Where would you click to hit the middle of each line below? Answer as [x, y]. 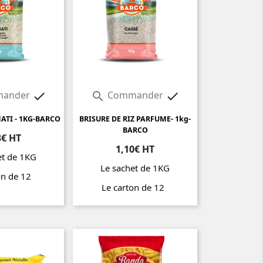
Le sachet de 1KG [135, 168]
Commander [135, 95]
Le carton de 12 [135, 188]
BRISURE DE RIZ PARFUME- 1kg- [135, 119]
